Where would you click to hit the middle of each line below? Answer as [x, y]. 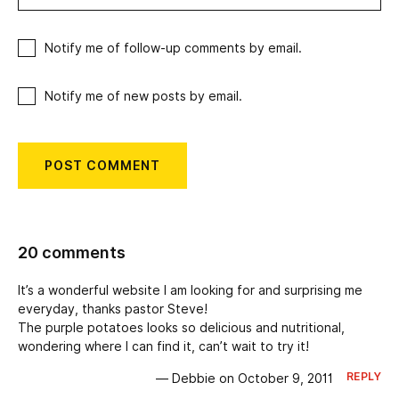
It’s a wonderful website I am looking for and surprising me [190, 291]
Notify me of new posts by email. [143, 97]
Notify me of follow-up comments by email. [173, 49]
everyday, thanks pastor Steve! [113, 309]
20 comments [72, 253]
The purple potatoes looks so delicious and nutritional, [181, 328]
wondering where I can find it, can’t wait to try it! [163, 347]
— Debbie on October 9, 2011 [244, 379]
